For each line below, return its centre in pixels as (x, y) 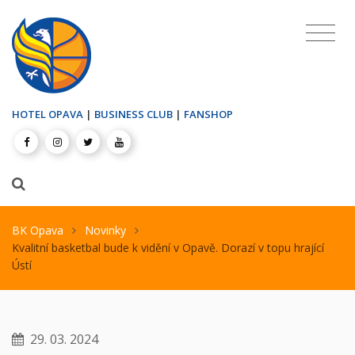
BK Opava (38, 230)
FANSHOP (208, 114)
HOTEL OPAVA (48, 114)
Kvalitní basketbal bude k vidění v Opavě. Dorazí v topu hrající (168, 247)
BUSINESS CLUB (134, 114)
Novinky (105, 230)
